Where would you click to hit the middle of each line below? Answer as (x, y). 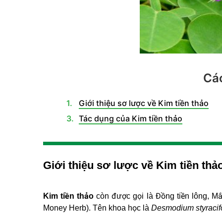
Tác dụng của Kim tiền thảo (131, 118)
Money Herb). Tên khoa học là (97, 208)
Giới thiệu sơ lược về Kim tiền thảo (144, 103)
